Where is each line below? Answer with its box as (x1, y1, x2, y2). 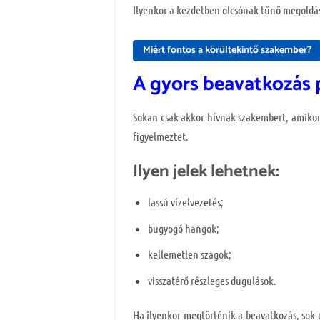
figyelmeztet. (133, 129, 189, 143)
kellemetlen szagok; (147, 247, 231, 261)
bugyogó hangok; (147, 221, 219, 235)
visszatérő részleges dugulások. (147, 274, 276, 288)
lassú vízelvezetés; (147, 195, 224, 209)
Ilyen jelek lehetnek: (133, 158, 279, 186)
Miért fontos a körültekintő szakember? (143, 41, 311, 59)
